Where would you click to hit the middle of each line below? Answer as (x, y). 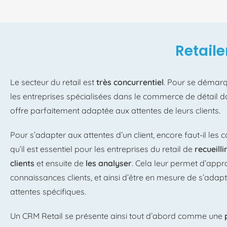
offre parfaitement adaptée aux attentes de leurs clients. (115, 111)
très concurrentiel (130, 82)
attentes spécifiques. (48, 192)
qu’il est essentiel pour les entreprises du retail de (102, 149)
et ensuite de (60, 163)
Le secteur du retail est (53, 82)
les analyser (109, 163)
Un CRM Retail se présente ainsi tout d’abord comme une (117, 216)
